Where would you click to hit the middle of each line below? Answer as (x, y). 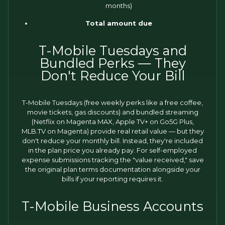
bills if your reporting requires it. (113, 179)
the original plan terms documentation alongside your (113, 169)
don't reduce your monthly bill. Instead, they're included (113, 141)
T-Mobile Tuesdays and (113, 50)
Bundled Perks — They (113, 63)
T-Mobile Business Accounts (113, 206)
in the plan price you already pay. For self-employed (113, 150)
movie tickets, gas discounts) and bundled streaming (113, 112)
